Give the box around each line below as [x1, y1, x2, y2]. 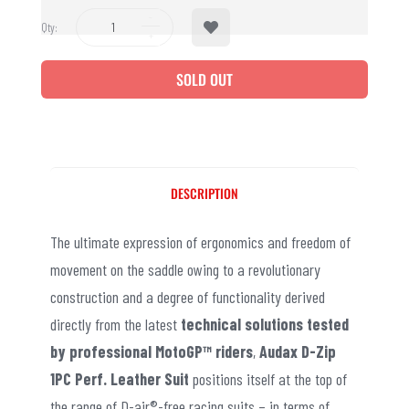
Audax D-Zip [256, 341, 336, 362]
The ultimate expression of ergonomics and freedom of [50, 231, 351, 252]
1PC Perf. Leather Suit [50, 368, 189, 389]
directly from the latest [50, 313, 177, 334]
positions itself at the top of [189, 368, 347, 389]
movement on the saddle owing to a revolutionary [50, 258, 320, 279]
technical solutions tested [177, 313, 349, 334]
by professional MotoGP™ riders [50, 341, 253, 362]
